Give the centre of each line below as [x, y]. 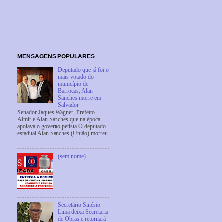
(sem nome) [72, 156]
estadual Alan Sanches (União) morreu [62, 134]
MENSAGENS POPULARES [56, 56]
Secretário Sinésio [79, 205]
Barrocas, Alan [75, 91]
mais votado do [76, 77]
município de [73, 84]
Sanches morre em [79, 98]
